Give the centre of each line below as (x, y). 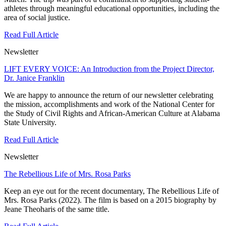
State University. (30, 122)
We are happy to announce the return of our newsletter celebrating (109, 95)
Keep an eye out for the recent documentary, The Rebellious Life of (111, 191)
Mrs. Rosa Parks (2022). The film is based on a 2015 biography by (110, 200)
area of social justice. (37, 17)
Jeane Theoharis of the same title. (57, 209)
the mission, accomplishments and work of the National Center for (109, 104)
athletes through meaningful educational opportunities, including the (112, 8)
